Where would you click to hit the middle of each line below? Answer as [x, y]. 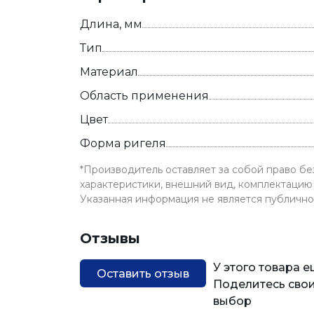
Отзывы [110, 238]
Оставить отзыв [143, 273]
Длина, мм [111, 24]
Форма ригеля [123, 143]
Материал [109, 72]
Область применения [144, 96]
